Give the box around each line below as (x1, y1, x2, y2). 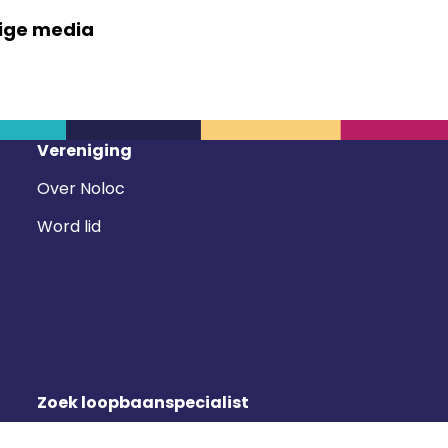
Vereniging (37, 139, 133, 163)
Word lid (37, 215, 102, 239)
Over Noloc (37, 177, 126, 201)
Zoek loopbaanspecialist (37, 391, 250, 415)
